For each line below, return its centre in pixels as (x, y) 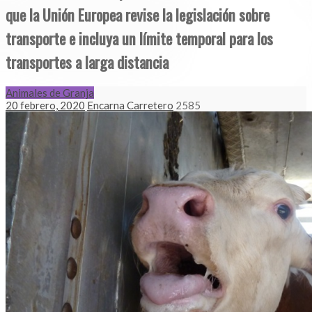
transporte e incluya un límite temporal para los (139, 38)
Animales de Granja (50, 93)
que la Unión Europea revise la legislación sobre (138, 14)
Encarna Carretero (130, 106)
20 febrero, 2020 (45, 106)
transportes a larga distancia (87, 62)
